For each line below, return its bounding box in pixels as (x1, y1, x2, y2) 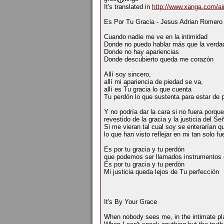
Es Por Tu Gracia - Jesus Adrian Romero (104, 18, 222, 26)
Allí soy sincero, (104, 70, 151, 78)
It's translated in (104, 3, 152, 11)
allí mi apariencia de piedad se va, (104, 78, 203, 86)
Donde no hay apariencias (104, 48, 179, 56)
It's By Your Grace (104, 198, 157, 206)
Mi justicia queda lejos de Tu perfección (104, 168, 219, 176)
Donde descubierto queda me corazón (104, 55, 213, 63)
